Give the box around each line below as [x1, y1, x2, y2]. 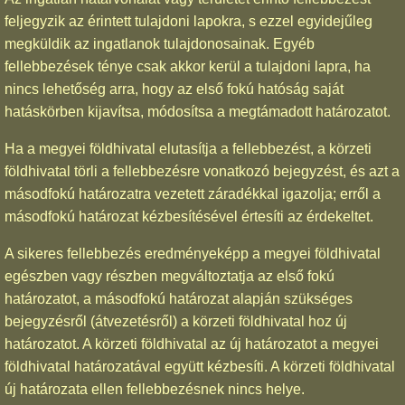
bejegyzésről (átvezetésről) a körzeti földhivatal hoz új [5, 313, 347, 329]
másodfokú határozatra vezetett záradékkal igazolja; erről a [5, 185, 381, 202]
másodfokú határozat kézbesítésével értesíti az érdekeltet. [5, 208, 373, 224]
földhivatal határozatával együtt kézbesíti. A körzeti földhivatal [5, 358, 395, 374]
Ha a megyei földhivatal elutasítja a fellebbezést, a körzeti [5, 140, 372, 156]
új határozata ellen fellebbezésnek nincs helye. [5, 381, 305, 397]
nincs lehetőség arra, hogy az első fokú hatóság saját [5, 80, 344, 97]
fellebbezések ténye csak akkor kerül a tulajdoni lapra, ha [5, 58, 371, 74]
